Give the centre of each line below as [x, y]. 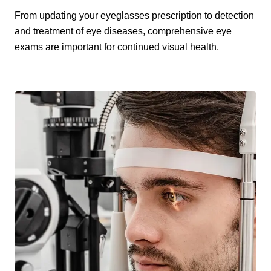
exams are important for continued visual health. [117, 47]
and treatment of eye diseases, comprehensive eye [123, 31]
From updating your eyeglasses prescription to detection [134, 16]
